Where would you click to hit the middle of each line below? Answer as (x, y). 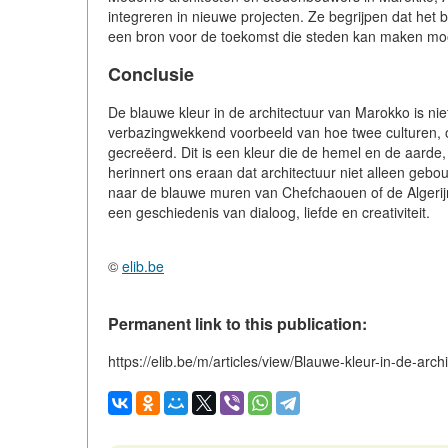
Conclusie (151, 74)
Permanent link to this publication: (237, 324)
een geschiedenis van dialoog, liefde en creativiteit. (269, 212)
